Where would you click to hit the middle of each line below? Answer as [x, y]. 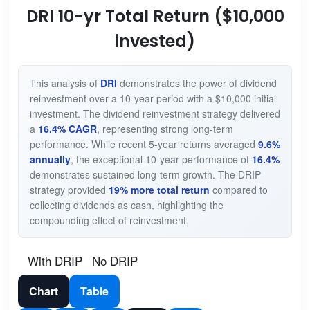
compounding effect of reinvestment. [109, 220]
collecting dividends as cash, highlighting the [126, 204]
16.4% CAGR [67, 128]
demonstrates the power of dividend [197, 83]
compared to [238, 189]
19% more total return [159, 189]
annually [50, 159]
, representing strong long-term [165, 128]
